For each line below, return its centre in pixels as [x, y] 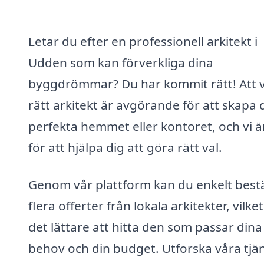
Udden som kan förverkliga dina [121, 62]
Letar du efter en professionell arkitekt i [143, 41]
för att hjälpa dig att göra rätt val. [125, 147]
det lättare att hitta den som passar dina [145, 227]
